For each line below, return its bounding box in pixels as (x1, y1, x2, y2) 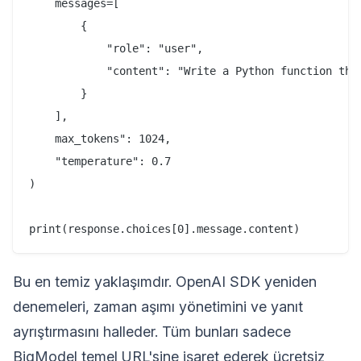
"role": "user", (29, 42, 203, 56)
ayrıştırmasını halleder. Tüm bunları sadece (13, 323, 291, 341)
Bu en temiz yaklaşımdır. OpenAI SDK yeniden (13, 273, 317, 291)
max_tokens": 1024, (29, 132, 171, 146)
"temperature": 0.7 (29, 155, 171, 168)
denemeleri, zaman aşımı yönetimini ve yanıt (13, 298, 303, 316)
